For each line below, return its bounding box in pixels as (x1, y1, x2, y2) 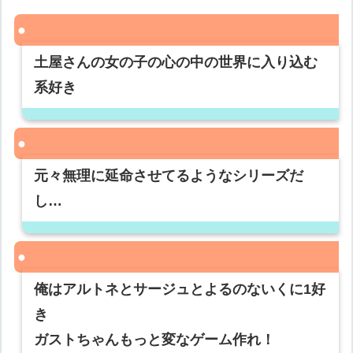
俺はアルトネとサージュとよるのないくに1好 (34, 281, 326, 298)
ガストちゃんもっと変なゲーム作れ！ (34, 332, 276, 348)
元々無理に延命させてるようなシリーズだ (34, 168, 304, 184)
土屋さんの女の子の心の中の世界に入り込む (34, 54, 318, 71)
